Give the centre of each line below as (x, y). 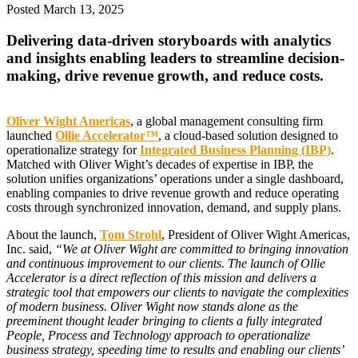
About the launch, (53, 234)
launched (31, 135)
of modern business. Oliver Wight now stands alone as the (152, 306)
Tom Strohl (131, 234)
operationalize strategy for (73, 149)
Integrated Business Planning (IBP (233, 149)
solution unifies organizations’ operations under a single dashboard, (175, 178)
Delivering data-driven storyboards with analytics (169, 40)
